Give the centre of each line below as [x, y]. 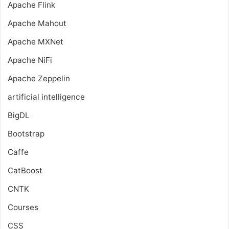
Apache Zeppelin [39, 79]
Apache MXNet [36, 42]
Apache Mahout [37, 24]
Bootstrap [26, 134]
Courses [23, 208]
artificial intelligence [46, 97]
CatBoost [25, 171]
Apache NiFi [30, 60]
